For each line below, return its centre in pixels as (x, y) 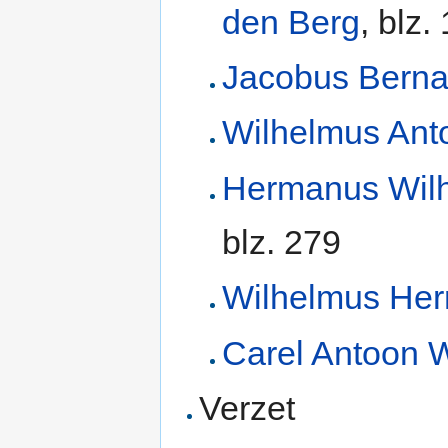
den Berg (290, 21)
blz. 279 (281, 241)
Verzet (247, 407)
